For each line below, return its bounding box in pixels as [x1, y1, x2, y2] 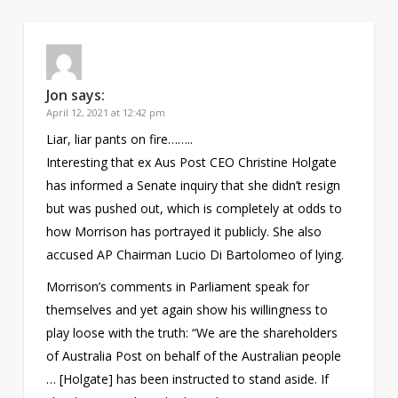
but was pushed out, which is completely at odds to [45, 199, 342, 217]
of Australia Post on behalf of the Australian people [45, 346, 341, 364]
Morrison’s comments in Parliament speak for [45, 277, 309, 295]
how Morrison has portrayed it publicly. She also [45, 222, 322, 240]
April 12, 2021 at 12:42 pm [45, 105, 165, 119]
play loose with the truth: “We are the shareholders [45, 323, 338, 341]
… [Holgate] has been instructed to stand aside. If [45, 370, 329, 387]
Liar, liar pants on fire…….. [45, 130, 193, 147]
